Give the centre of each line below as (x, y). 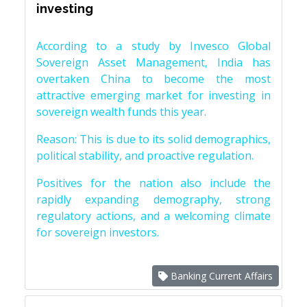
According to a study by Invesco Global (153, 46)
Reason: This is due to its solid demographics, (153, 139)
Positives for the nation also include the (153, 183)
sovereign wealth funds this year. (121, 112)
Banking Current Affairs (220, 276)
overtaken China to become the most (153, 79)
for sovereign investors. (98, 232)
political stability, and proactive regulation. (146, 156)
